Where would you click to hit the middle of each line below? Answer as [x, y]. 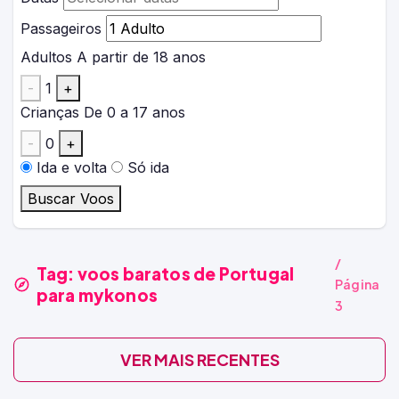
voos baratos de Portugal [186, 274]
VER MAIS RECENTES [199, 360]
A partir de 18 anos [141, 57]
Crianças [50, 113]
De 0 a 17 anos [134, 113]
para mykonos [97, 295]
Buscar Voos [71, 199]
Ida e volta [72, 168]
